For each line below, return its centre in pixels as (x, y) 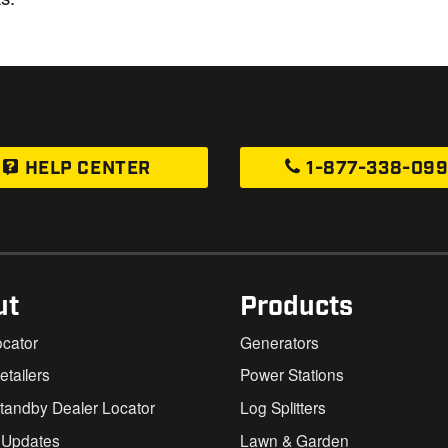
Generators (280, 341)
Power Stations (292, 374)
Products (297, 306)
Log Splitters (283, 407)
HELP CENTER (85, 168)
